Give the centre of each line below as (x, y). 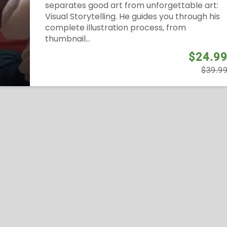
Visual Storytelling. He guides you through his (133, 17)
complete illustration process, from (116, 28)
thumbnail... (68, 39)
